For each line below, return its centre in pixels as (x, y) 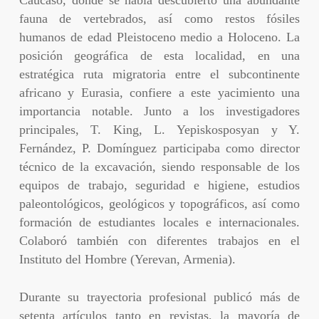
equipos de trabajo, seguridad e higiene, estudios (159, 185)
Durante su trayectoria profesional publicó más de (159, 297)
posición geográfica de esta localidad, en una (159, 55)
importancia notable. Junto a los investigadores (159, 111)
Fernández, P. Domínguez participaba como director (159, 148)
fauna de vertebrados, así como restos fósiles (159, 18)
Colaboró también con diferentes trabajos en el (159, 240)
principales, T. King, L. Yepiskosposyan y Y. (159, 129)
